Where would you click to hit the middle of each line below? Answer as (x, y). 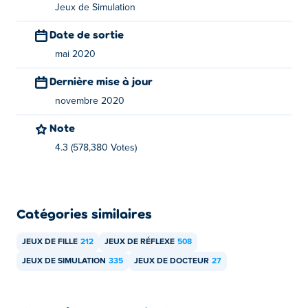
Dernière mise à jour (104, 81)
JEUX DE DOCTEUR (172, 261)
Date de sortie (90, 34)
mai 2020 (75, 54)
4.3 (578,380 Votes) (96, 148)
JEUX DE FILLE (50, 242)
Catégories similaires (84, 213)
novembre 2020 (90, 101)
